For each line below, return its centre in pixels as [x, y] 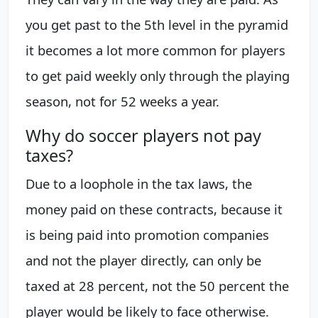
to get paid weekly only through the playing [158, 76]
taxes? [49, 156]
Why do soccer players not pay [143, 136]
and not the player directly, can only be [143, 261]
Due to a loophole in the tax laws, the [139, 184]
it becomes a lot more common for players [155, 50]
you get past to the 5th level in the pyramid [157, 25]
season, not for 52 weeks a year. [122, 102]
